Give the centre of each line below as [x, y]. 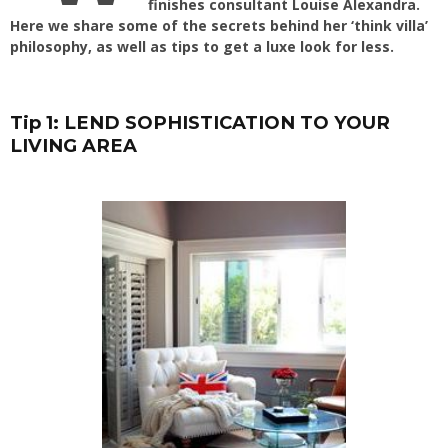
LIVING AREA [73, 145]
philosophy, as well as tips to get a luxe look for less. [202, 46]
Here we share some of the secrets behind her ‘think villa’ [219, 25]
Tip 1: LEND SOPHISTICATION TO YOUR [200, 122]
